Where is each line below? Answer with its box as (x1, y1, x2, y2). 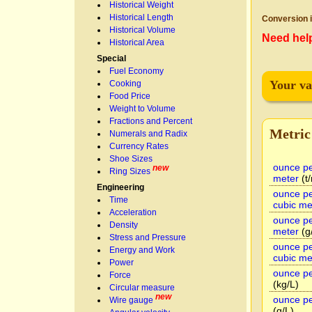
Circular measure (109, 283, 175, 292)
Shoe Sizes (109, 154, 153, 164)
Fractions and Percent (109, 116, 192, 126)
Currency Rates (109, 141, 169, 151)
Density (109, 220, 138, 230)
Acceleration (109, 208, 157, 217)
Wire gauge (109, 295, 153, 305)
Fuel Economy (109, 66, 164, 76)
